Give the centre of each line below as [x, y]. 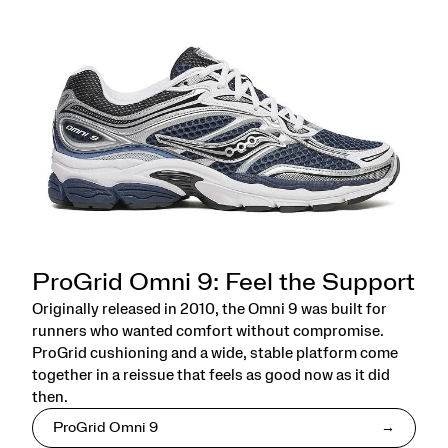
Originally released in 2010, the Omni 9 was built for [209, 308]
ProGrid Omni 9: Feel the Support [223, 282]
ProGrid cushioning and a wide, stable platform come [215, 352]
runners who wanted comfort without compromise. [208, 330]
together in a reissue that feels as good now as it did [211, 374]
